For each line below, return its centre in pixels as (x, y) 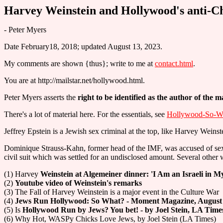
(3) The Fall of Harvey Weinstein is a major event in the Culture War (111, 192)
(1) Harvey (22, 174)
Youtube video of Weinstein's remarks (78, 183)
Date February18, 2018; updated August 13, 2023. (83, 47)
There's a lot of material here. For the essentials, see (85, 114)
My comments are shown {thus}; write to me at (79, 63)
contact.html (174, 63)
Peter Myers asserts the (41, 97)
